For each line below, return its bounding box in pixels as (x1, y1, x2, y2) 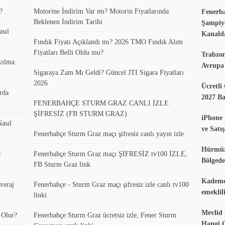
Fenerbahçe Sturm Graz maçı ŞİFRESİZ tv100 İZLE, (34, 150, 188, 158)
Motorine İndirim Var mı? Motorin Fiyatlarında (34, 7, 169, 15)
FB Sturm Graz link (34, 160, 91, 168)
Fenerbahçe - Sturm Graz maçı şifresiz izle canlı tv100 (34, 180, 189, 188)
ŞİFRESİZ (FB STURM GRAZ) (34, 109, 128, 118)
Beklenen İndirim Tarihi (34, 18, 103, 26)
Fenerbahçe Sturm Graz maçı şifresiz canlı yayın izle (34, 130, 184, 138)
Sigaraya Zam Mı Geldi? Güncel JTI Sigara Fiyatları (34, 68, 184, 76)
